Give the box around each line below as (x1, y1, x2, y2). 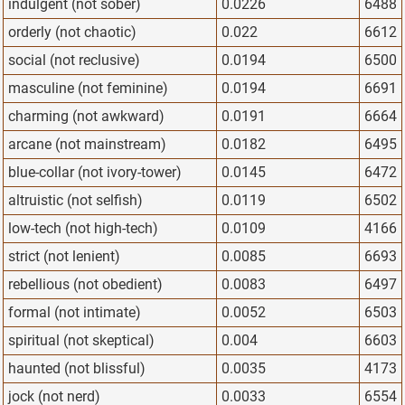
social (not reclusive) (8, 52, 140, 70)
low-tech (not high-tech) (8, 220, 158, 238)
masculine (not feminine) (8, 80, 168, 98)
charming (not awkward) (8, 108, 165, 126)
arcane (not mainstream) (8, 136, 166, 154)
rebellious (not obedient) (8, 276, 163, 294)
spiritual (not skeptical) (8, 332, 155, 350)
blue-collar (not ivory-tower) (8, 164, 182, 182)
